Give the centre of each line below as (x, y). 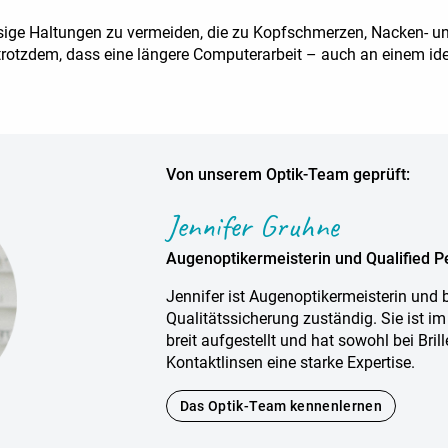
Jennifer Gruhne (251, 225)
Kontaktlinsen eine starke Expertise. (290, 362)
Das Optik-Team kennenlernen (281, 406)
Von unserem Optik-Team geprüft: (287, 174)
